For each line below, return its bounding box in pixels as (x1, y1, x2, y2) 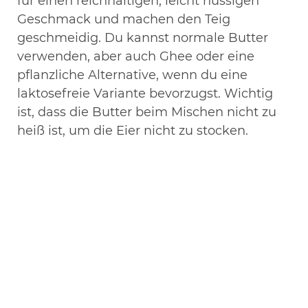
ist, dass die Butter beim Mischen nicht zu (17, 104, 276, 120)
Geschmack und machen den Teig (17, 11, 230, 27)
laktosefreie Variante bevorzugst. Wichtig (17, 85, 273, 101)
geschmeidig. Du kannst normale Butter (17, 30, 268, 45)
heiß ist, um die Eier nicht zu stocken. (17, 122, 248, 138)
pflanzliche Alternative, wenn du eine (17, 67, 247, 82)
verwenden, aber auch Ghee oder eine (17, 48, 254, 64)
